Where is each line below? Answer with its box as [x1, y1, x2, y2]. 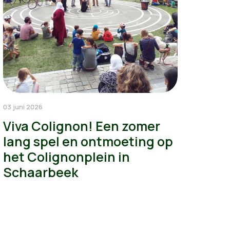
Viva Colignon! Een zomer [3, 117, 160, 135]
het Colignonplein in [3, 147, 130, 166]
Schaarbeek [3, 163, 78, 181]
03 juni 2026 [3, 102, 43, 111]
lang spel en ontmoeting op [3, 132, 173, 150]
